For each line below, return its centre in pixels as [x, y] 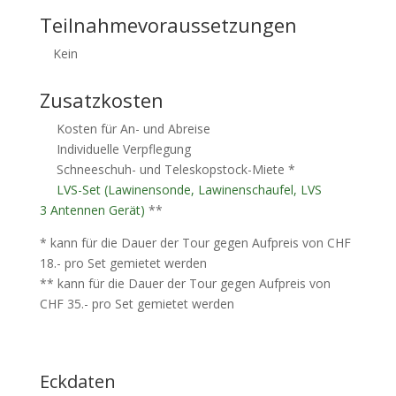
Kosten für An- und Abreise [131, 129]
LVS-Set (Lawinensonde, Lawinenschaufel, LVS [189, 190]
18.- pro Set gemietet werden [123, 263]
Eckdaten [77, 381]
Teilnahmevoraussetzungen [168, 25]
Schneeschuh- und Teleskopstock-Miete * [174, 169]
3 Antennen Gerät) [92, 210]
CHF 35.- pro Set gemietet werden [137, 304]
